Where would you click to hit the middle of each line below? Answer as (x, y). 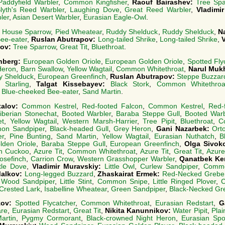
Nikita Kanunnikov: (139, 211)
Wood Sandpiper (28, 181)
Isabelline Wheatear (76, 189)
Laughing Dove (94, 10)
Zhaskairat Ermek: (130, 174)
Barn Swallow (41, 69)
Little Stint (76, 181)
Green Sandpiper (138, 189)
